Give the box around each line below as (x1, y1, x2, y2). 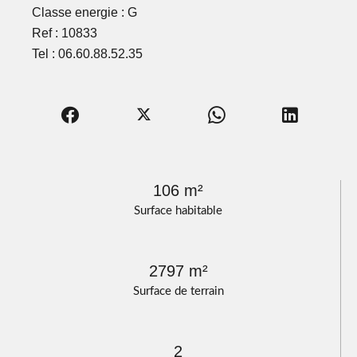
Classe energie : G (32, 6, 137, 20)
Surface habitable (134, 205, 222, 218)
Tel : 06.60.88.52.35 (32, 47, 143, 61)
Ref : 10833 (32, 26, 97, 41)
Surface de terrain (132, 285, 224, 298)
